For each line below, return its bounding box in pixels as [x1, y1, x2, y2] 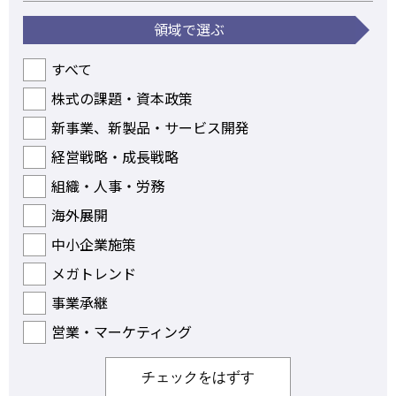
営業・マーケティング [51, 320, 192, 342]
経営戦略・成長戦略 [51, 145, 179, 167]
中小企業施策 [51, 232, 136, 255]
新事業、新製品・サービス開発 [51, 116, 249, 138]
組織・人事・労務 [51, 174, 164, 196]
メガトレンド [51, 262, 136, 284]
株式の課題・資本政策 [51, 87, 193, 109]
